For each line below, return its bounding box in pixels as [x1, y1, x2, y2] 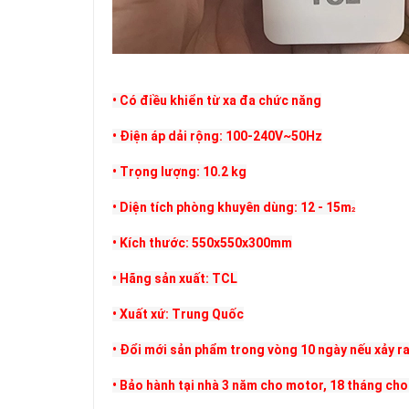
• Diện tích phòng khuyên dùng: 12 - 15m [112, 200, 351, 215]
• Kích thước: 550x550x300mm [112, 236, 292, 250]
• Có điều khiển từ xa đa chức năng [112, 93, 321, 108]
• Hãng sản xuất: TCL [112, 271, 237, 286]
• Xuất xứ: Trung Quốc [112, 307, 244, 321]
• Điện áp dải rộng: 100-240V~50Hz [112, 129, 322, 143]
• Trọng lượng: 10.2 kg [112, 164, 246, 179]
